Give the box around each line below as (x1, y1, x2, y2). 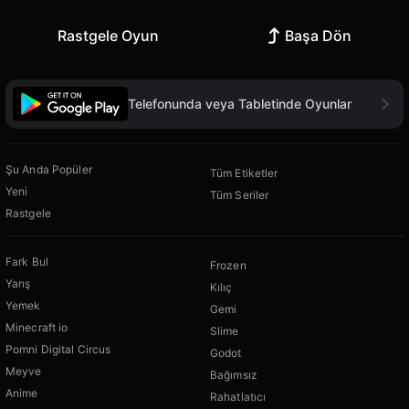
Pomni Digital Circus (5, 341, 111, 356)
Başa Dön (285, 26, 351, 46)
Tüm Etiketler (210, 165, 278, 180)
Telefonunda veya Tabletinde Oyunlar (128, 95, 351, 111)
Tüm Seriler (210, 187, 269, 202)
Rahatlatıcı (210, 389, 267, 404)
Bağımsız (210, 367, 257, 382)
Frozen (210, 257, 246, 272)
